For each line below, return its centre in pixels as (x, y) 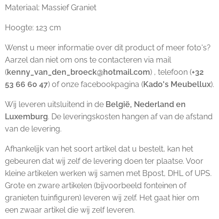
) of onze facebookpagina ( (96, 84)
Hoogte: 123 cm (33, 27)
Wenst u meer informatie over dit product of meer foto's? (108, 47)
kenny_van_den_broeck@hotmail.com (78, 72)
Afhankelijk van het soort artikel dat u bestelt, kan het (99, 149)
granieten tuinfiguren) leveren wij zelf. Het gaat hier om (102, 197)
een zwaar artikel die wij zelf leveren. (70, 210)
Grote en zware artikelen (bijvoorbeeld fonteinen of (96, 185)
